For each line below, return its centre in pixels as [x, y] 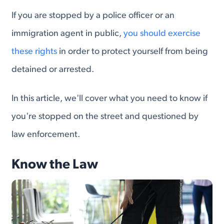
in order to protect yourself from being [133, 51]
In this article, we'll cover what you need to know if [110, 98]
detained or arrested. [53, 69]
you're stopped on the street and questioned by [105, 116]
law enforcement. [46, 134]
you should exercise [162, 33]
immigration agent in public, [68, 33]
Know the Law [55, 165]
